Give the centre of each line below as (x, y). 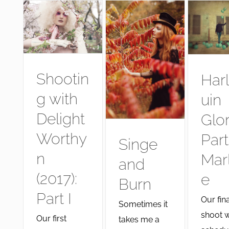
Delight (60, 119)
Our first (51, 218)
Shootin (62, 79)
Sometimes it (143, 204)
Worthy (61, 139)
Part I (54, 198)
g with (57, 99)
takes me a (139, 219)
